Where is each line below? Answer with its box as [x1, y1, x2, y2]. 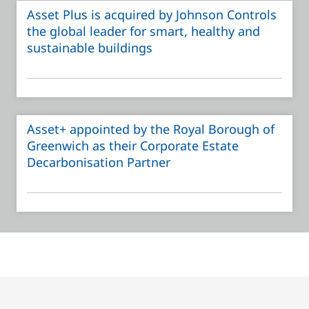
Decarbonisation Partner [27, 154, 170, 171]
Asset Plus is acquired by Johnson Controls [27, 6, 277, 23]
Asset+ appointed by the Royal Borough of [27, 121, 275, 138]
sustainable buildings [27, 39, 152, 57]
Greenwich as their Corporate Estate [27, 137, 239, 154]
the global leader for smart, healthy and [27, 23, 260, 40]
